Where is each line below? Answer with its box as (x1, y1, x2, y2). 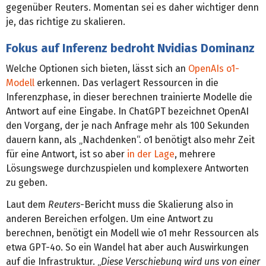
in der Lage (127, 148, 175, 160)
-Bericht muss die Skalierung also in (80, 198, 233, 210)
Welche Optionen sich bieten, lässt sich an (6, 62, 188, 74)
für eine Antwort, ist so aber (6, 148, 127, 160)
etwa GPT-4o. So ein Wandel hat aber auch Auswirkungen (6, 241, 249, 253)
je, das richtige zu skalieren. (6, 15, 125, 27)
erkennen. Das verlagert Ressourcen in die (34, 77, 218, 88)
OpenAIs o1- (188, 62, 239, 74)
